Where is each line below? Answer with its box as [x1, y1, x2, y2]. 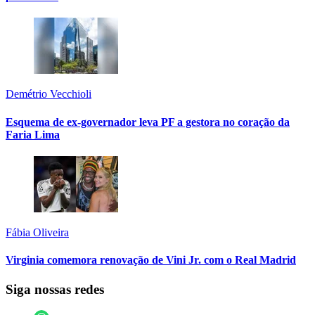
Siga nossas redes [6, 281, 104, 297]
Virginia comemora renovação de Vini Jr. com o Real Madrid [6, 254, 296, 266]
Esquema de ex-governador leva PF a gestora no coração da [6, 115, 290, 128]
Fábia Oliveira [6, 226, 69, 238]
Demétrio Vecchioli [6, 88, 91, 101]
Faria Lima [6, 128, 60, 141]
